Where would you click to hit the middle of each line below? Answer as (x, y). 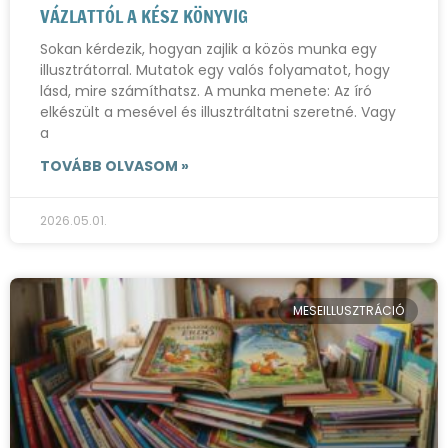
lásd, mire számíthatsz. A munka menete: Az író (206, 91)
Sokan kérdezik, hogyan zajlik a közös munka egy (208, 49)
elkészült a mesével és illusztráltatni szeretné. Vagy (218, 112)
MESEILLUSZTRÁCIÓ (348, 311)
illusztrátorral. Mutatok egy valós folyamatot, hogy (215, 70)
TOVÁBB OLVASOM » (114, 166)
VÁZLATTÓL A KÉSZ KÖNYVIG (144, 16)
